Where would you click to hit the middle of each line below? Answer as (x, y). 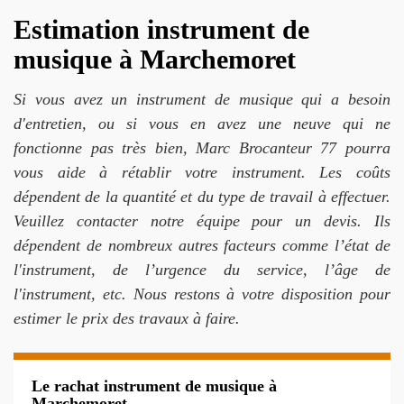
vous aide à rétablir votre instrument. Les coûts (202, 172)
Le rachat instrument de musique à (154, 386)
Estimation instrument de (161, 29)
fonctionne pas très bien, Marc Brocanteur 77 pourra (202, 148)
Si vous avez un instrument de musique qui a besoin (202, 99)
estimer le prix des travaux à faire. (127, 318)
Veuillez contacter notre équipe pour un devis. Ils (202, 221)
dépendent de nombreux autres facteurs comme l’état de (202, 245)
